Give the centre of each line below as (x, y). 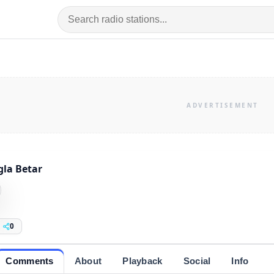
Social (197, 261)
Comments (30, 261)
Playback (143, 261)
